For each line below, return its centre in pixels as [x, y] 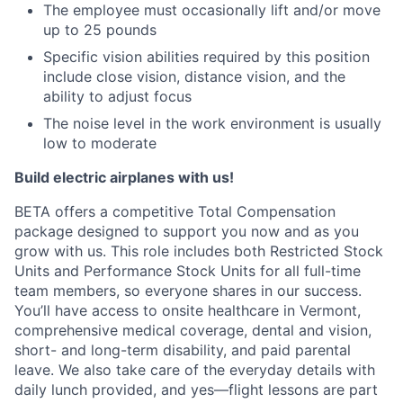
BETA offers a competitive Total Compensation [175, 211]
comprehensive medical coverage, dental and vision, [193, 330]
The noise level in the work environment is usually [212, 123]
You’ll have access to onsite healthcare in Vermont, [188, 310]
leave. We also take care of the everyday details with [195, 369]
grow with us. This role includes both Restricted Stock [199, 251]
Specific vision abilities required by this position [206, 56]
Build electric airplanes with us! [124, 177]
